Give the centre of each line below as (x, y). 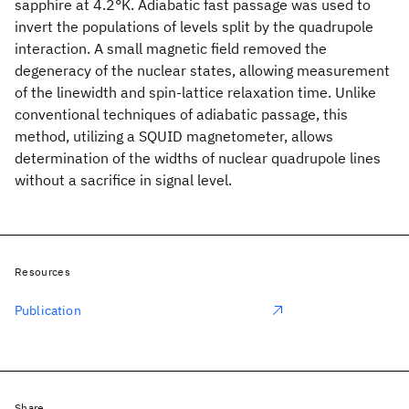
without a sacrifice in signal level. (123, 180)
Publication (48, 310)
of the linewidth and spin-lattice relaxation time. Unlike (195, 92)
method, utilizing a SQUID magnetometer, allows (174, 136)
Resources (42, 272)
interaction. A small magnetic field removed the (171, 48)
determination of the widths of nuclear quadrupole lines (198, 158)
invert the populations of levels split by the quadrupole (194, 26)
